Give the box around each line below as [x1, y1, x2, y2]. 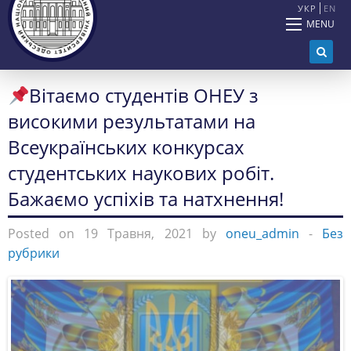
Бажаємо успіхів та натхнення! [8, 186, 284, 212]
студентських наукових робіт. [8, 160, 274, 186]
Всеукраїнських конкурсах [8, 134, 244, 161]
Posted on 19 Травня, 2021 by [8, 225, 226, 243]
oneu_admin [225, 225, 299, 243]
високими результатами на [8, 108, 255, 135]
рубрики [8, 244, 60, 262]
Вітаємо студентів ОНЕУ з [29, 82, 259, 109]
